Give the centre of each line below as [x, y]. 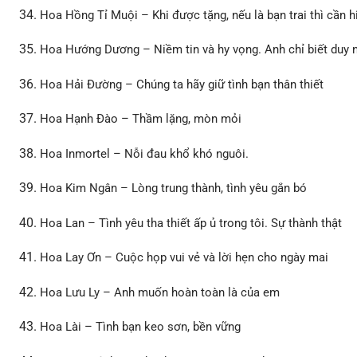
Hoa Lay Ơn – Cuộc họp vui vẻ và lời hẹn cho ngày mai [184, 258]
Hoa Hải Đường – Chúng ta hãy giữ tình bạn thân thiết [182, 84]
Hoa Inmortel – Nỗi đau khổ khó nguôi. [145, 153]
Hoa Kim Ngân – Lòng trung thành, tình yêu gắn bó [174, 188]
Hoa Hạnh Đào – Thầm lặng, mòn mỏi [141, 119]
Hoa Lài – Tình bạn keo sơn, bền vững [141, 327]
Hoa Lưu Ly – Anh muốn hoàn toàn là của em [160, 292]
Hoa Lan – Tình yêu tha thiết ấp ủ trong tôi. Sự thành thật [191, 223]
